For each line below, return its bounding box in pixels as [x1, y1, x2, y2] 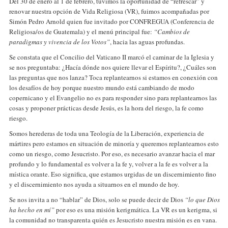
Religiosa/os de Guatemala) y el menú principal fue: [9, 27, 154, 36]
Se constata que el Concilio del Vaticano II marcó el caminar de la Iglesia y [9, 52, 214, 62]
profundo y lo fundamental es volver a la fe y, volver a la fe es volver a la [9, 159, 208, 168]
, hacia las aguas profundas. [110, 37, 185, 46]
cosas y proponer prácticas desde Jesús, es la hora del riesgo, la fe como [9, 103, 204, 112]
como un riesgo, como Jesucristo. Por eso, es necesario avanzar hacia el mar [9, 149, 215, 158]
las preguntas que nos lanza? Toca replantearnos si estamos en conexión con [9, 73, 218, 82]
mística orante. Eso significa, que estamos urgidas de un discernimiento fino [9, 169, 216, 179]
